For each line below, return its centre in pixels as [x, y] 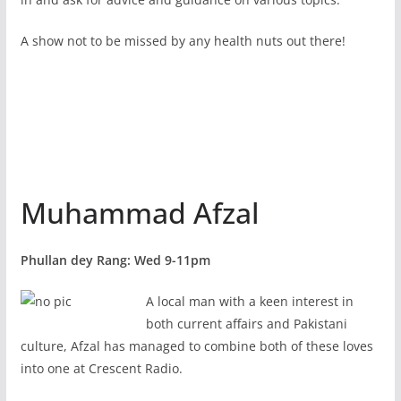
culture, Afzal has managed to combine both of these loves [196, 346]
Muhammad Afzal [140, 212]
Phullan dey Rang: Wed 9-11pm [115, 260]
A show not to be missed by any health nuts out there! [183, 40]
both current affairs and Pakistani [246, 323]
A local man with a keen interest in [249, 301]
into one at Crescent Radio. [101, 368]
